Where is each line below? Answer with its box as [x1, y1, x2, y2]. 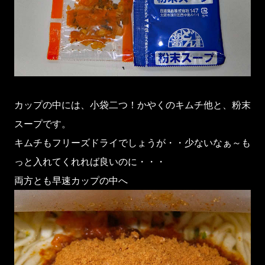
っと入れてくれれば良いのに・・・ [14, 155, 166, 167]
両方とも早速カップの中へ [14, 174, 128, 186]
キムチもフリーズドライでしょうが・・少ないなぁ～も [14, 136, 251, 148]
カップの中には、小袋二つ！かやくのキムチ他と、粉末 [14, 98, 251, 111]
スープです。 [14, 117, 71, 130]
